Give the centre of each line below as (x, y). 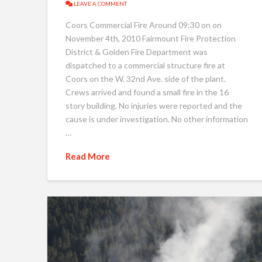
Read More (87, 156)
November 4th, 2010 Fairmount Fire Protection (150, 38)
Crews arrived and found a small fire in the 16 (147, 92)
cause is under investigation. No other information (156, 119)
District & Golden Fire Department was (136, 51)
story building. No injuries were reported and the (154, 105)
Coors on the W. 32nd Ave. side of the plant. (145, 78)
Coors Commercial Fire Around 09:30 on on (143, 25)
